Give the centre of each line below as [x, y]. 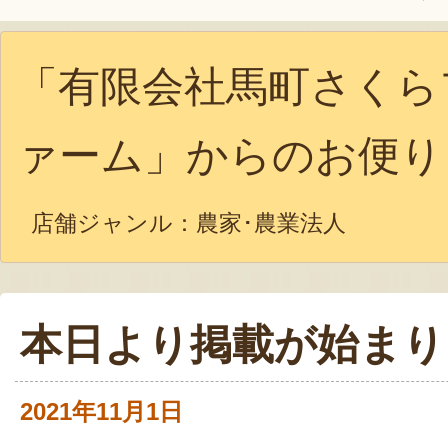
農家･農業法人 [271, 223]
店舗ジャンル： [113, 223]
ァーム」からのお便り [229, 155]
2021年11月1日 [101, 411]
